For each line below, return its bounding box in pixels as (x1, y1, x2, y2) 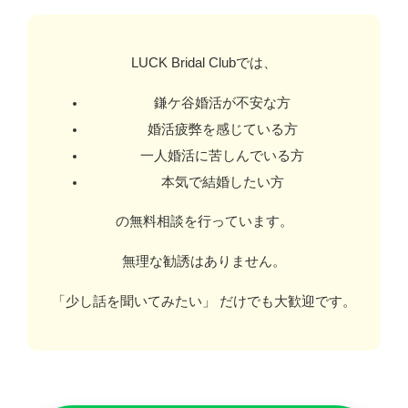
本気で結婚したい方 (160, 174, 284, 189)
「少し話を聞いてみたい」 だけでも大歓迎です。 (52, 293, 356, 309)
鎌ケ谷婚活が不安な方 (154, 95, 291, 110)
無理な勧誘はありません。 (122, 254, 286, 270)
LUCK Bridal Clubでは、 (131, 56, 277, 71)
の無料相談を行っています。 (115, 214, 293, 229)
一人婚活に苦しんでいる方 (140, 148, 304, 163)
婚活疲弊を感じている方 (147, 121, 298, 137)
